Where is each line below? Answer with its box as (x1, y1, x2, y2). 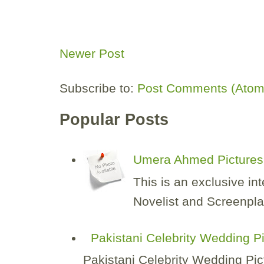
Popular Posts (60, 111, 169, 129)
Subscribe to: (60, 81, 137, 95)
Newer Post (60, 47, 124, 61)
